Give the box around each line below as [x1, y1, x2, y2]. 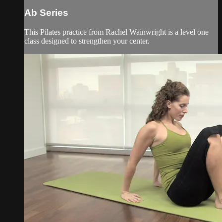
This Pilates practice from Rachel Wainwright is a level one [24, 27, 209, 36]
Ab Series [24, 7, 68, 18]
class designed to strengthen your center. [24, 36, 150, 45]
